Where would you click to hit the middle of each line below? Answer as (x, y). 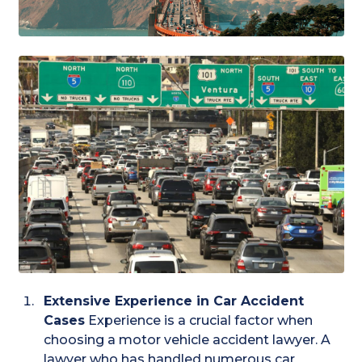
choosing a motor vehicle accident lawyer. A (187, 340)
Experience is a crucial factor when (199, 321)
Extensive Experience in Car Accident (174, 301)
